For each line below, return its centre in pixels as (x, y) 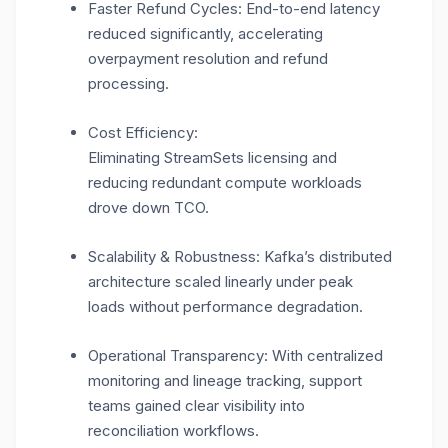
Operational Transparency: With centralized (235, 356)
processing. (128, 84)
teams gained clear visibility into (196, 406)
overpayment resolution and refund (208, 59)
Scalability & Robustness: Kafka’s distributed (240, 257)
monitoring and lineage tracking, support (225, 381)
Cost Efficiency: (143, 133)
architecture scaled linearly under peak (220, 282)
